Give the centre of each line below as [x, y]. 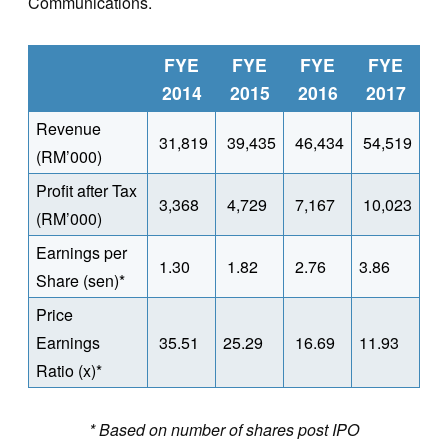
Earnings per [81, 252]
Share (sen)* [80, 280]
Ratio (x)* [69, 370]
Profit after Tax [86, 190]
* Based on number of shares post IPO [224, 429]
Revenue [68, 128]
